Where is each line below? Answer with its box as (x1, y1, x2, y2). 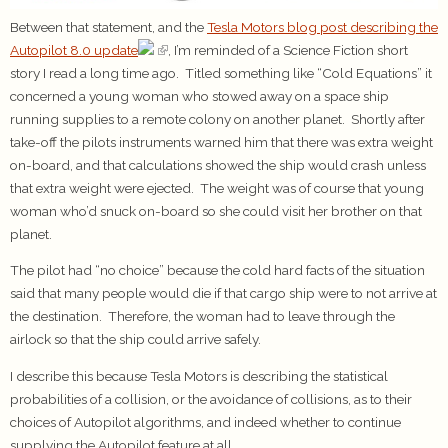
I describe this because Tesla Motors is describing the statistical (10, 367, 388, 384)
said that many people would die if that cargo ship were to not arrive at (10, 285, 437, 302)
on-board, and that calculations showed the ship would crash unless (10, 156, 426, 173)
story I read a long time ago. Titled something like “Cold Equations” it (10, 64, 432, 81)
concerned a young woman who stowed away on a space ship (10, 87, 389, 104)
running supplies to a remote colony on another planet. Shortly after (10, 110, 425, 127)
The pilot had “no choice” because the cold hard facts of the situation (10, 262, 425, 279)
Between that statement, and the (10, 18, 207, 35)
